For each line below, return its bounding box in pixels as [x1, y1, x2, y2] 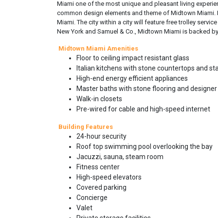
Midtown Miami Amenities [58, 45, 138, 52]
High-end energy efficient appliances [76, 74, 188, 82]
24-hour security [76, 132, 127, 140]
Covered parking [76, 183, 127, 191]
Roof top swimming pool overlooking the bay [76, 143, 213, 150]
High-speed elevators [76, 173, 142, 181]
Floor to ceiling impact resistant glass [76, 54, 189, 62]
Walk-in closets [76, 95, 122, 103]
